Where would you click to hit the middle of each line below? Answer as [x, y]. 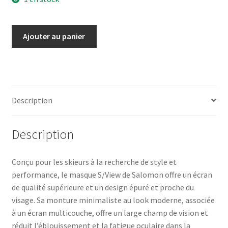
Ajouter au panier [54, 36]
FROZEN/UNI [34, 82]
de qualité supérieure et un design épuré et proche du [103, 188]
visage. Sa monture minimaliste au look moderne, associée [113, 200]
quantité [26, 31]
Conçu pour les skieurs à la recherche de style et [94, 162]
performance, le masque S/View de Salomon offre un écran [112, 175]
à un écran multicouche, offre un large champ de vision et [110, 213]
